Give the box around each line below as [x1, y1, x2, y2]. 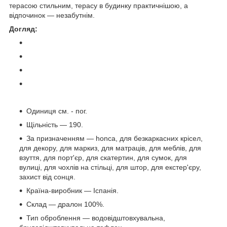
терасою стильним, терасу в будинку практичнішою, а [9, 2, 188, 10]
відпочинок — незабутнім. [9, 11, 95, 20]
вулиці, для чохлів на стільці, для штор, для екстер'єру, [19, 163, 201, 172]
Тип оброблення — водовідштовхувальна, [26, 214, 165, 222]
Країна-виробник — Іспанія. [26, 186, 119, 195]
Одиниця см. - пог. [26, 107, 87, 116]
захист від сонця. [19, 173, 75, 181]
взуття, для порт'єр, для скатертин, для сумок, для [19, 154, 187, 162]
